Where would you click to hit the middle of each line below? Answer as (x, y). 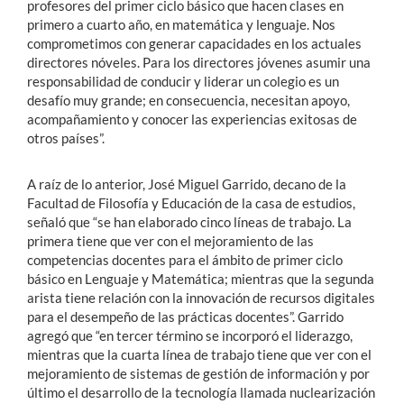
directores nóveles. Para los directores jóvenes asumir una (199, 62)
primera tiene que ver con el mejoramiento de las (170, 240)
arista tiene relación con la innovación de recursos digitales (201, 297)
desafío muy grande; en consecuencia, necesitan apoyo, (188, 100)
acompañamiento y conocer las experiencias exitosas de (192, 119)
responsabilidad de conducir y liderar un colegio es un (183, 81)
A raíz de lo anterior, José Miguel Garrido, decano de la (187, 184)
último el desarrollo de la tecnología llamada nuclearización (201, 392)
